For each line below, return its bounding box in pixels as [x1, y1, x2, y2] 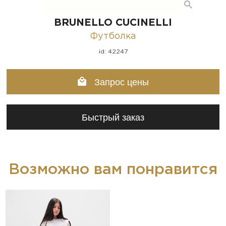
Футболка [90, 32, 136, 40]
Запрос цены [91, 77, 149, 87]
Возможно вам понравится [9, 162, 217, 177]
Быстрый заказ [82, 112, 144, 123]
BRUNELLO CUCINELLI [54, 18, 172, 27]
